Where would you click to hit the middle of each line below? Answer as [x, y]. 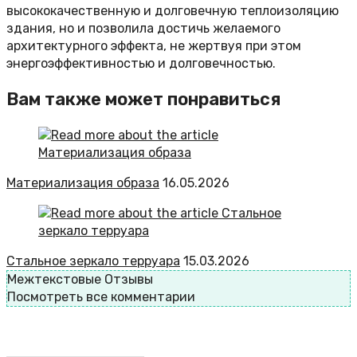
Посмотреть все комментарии [101, 297]
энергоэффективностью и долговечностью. [141, 64]
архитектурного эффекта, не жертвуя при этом [154, 46]
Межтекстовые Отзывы [80, 280]
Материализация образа [83, 183]
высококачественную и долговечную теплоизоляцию [173, 11]
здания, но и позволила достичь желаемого [143, 29]
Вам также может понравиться [143, 100]
